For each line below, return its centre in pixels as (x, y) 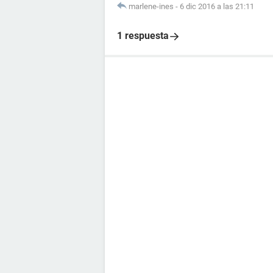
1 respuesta (143, 36)
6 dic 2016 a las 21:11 (217, 6)
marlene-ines (151, 6)
